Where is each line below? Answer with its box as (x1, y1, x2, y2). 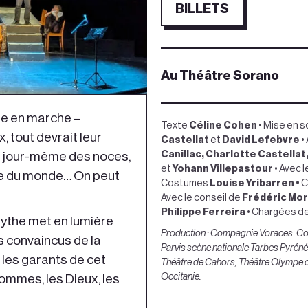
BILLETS (175, 2, 229, 15)
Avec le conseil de (161, 192, 242, 203)
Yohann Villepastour (171, 164, 273, 175)
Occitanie (161, 272, 199, 283)
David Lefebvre (222, 135, 300, 146)
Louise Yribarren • (210, 178, 301, 189)
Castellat (161, 135, 209, 146)
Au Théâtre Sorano (161, 69, 279, 82)
